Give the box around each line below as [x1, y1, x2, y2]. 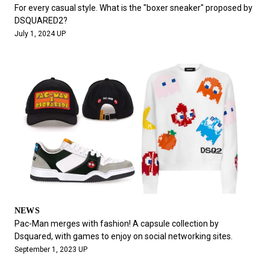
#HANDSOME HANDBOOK [33, 34, 135, 44]
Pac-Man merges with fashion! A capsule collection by [14, 218, 219, 228]
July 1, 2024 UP [14, 29, 66, 38]
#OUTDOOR [90, 14, 138, 25]
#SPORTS [151, 14, 192, 25]
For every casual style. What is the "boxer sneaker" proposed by [14, 2, 253, 13]
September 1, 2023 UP [14, 245, 87, 254]
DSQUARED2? [14, 15, 67, 25]
